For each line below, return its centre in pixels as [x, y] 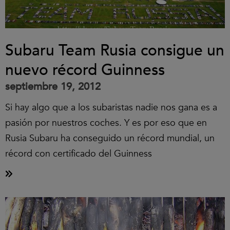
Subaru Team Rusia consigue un [115, 51]
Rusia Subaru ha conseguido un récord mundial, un [110, 138]
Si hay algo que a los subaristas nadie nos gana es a [111, 108]
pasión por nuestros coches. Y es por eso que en [106, 123]
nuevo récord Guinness [85, 70]
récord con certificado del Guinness [79, 154]
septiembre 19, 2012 [53, 87]
